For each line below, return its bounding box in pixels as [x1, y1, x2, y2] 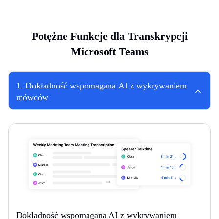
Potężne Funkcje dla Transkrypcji [31, 30, 188, 43]
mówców [16, 92, 48, 103]
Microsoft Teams [70, 45, 149, 58]
